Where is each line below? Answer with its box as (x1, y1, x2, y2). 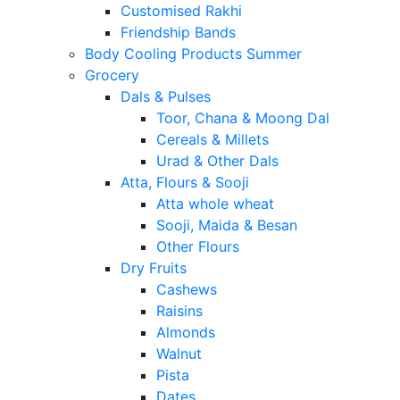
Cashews (156, 280, 217, 299)
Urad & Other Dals (156, 152, 279, 171)
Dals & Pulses (121, 87, 211, 106)
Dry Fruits (121, 259, 187, 278)
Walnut (156, 345, 202, 363)
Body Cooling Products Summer (85, 45, 302, 63)
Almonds (156, 323, 215, 342)
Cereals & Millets (156, 130, 269, 149)
